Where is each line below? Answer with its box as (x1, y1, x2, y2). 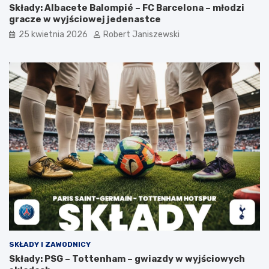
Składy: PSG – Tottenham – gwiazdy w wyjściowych (9, 253, 245, 265)
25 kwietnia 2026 (19, 29, 88, 40)
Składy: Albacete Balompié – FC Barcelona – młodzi (9, 2, 244, 14)
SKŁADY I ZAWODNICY (9, 240, 91, 249)
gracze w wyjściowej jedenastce (9, 14, 161, 25)
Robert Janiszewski (103, 29, 180, 40)
